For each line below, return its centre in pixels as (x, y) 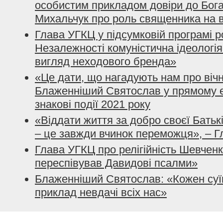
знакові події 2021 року (93, 104)
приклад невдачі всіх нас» (101, 192)
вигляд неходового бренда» (106, 61)
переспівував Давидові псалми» (116, 163)
